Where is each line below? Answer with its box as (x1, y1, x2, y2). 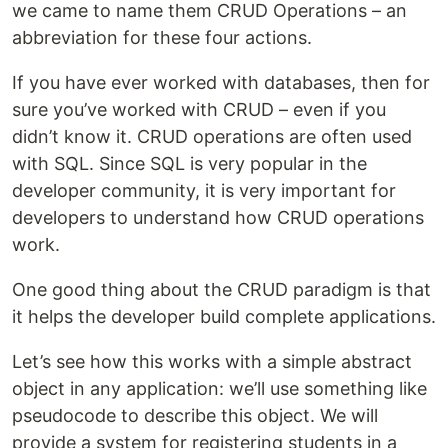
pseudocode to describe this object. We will (12, 405, 378, 426)
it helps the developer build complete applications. (12, 306, 436, 327)
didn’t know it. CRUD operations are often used (12, 126, 412, 147)
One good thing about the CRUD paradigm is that (12, 279, 431, 300)
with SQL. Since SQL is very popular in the (12, 153, 367, 174)
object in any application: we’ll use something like (12, 378, 427, 399)
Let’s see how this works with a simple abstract (12, 351, 412, 372)
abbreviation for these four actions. (12, 27, 312, 48)
